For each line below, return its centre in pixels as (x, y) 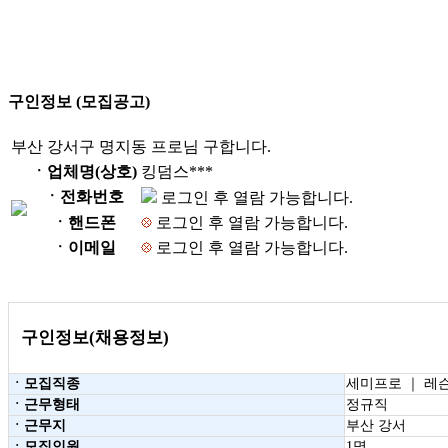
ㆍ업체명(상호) (84, 172)
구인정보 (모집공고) (79, 101)
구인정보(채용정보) (95, 338)
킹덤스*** (177, 172)
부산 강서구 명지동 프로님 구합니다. (141, 147)
